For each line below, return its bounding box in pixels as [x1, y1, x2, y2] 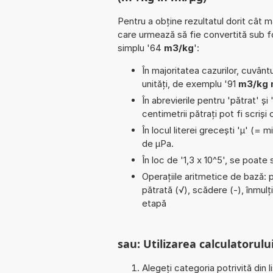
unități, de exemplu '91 [142, 77, 238, 90]
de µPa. [142, 137, 174, 149]
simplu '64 [118, 41, 164, 54]
